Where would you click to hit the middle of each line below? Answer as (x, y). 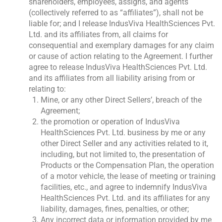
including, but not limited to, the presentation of (123, 155)
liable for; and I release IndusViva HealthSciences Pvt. (122, 24)
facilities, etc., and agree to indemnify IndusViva (124, 187)
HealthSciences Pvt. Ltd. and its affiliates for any (125, 198)
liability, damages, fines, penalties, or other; (115, 209)
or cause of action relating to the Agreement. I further (121, 56)
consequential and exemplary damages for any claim (121, 46)
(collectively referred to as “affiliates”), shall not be (116, 13)
